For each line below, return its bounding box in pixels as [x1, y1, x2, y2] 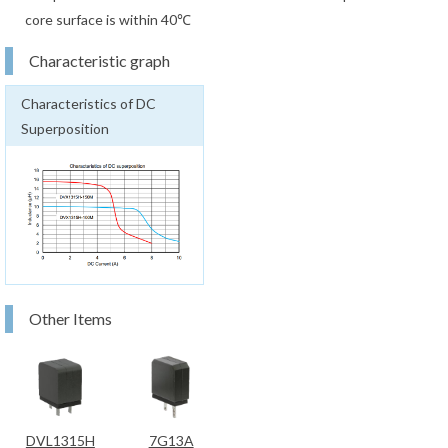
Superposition [21, 119, 109, 137]
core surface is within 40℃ [25, 10, 191, 28]
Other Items [29, 308, 112, 328]
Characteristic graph [29, 50, 170, 70]
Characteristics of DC [21, 94, 156, 112]
